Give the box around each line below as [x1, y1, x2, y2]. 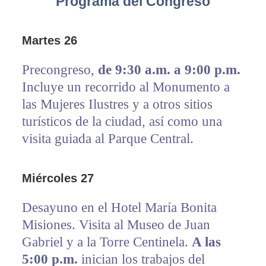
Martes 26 [21, 34, 77, 47]
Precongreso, [21, 62, 98, 78]
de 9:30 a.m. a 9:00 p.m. [97, 62, 240, 78]
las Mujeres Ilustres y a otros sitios [21, 97, 213, 112]
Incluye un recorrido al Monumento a [21, 80, 230, 95]
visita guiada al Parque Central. [21, 131, 194, 147]
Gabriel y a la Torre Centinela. [21, 235, 192, 250]
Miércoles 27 [21, 172, 94, 185]
